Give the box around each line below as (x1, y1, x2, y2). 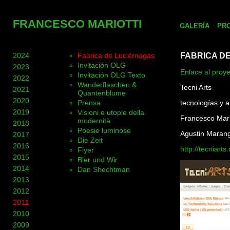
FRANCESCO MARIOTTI (13, 17, 142, 30)
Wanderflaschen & (78, 81, 137, 89)
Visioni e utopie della (78, 108, 144, 117)
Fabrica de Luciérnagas (78, 51, 155, 60)
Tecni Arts (180, 83, 212, 91)
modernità (78, 117, 110, 125)
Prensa (78, 99, 101, 107)
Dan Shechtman (78, 165, 130, 174)
